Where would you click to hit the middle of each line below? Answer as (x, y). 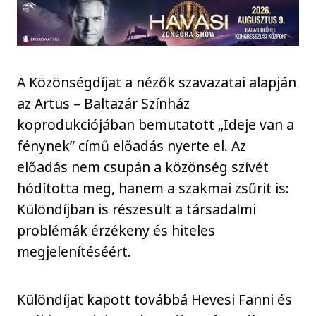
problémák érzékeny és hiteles (116, 230)
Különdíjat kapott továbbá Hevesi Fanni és (155, 300)
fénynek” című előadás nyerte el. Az (132, 145)
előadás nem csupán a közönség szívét (143, 166)
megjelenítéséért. (74, 251)
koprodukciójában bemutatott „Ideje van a (156, 124)
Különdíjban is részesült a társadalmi (137, 209)
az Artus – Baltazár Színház (104, 103)
